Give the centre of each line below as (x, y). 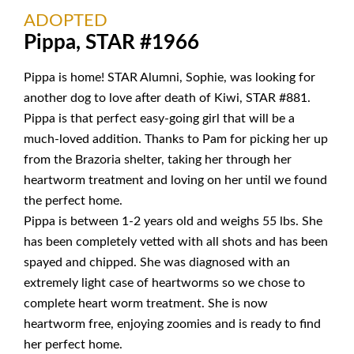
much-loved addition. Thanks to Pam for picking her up (176, 139)
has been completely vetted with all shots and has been (176, 241)
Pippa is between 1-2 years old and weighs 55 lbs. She (173, 221)
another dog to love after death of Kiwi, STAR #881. (167, 98)
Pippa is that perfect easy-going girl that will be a (159, 118)
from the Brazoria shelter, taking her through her (158, 159)
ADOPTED (66, 21)
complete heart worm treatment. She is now (146, 303)
